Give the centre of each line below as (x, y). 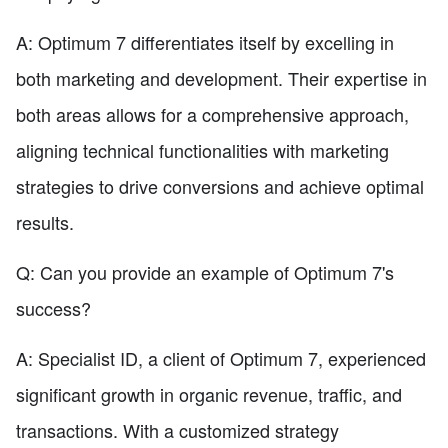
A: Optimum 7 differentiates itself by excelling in (205, 41)
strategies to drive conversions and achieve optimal (220, 185)
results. (45, 221)
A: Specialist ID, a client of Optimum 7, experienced (221, 357)
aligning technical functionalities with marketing (202, 149)
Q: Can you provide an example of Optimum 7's (205, 271)
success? (53, 307)
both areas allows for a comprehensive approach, (212, 113)
